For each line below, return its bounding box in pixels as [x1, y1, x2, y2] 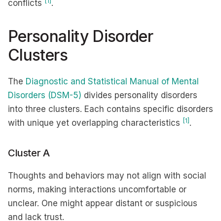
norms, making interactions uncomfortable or [8, 184, 186, 194]
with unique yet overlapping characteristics [8, 118, 183, 128]
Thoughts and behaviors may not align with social [8, 171, 206, 181]
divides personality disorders [81, 90, 197, 100]
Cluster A [8, 147, 52, 159]
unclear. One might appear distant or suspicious [8, 198, 197, 208]
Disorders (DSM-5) [8, 90, 81, 100]
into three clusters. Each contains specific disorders [8, 104, 213, 114]
